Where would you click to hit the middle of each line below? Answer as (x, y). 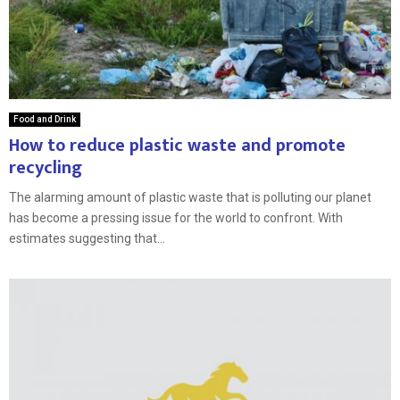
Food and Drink (45, 119)
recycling (46, 167)
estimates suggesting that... (87, 238)
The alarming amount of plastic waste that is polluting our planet (190, 197)
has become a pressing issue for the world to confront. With (176, 217)
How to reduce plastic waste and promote (177, 145)
